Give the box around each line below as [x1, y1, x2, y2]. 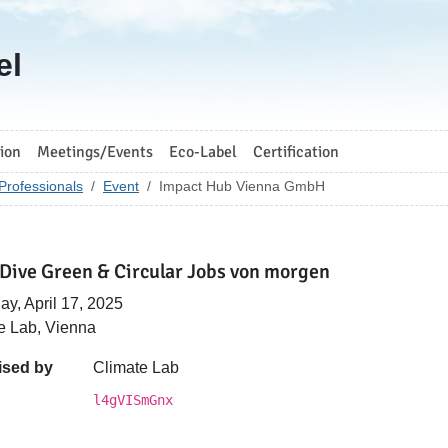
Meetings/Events [37, 141, 153, 162]
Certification [253, 141, 339, 162]
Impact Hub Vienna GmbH [159, 178, 325, 194]
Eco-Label [169, 141, 237, 162]
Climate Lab [93, 359, 180, 376]
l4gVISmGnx [93, 392, 174, 408]
